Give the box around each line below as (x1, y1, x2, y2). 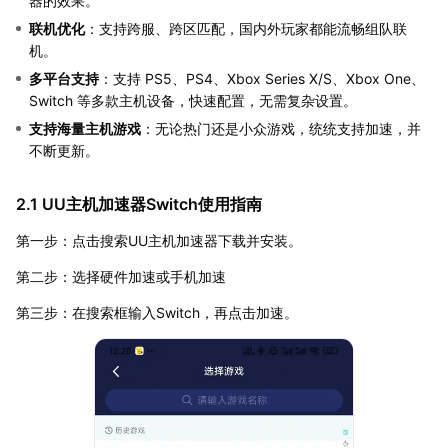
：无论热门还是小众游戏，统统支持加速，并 (141, 119, 421, 137)
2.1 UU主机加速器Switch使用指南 (16, 193, 262, 214)
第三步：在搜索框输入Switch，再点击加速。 (16, 303, 298, 321)
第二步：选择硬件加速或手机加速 (16, 267, 226, 285)
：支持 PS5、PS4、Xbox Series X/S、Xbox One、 (99, 69, 425, 87)
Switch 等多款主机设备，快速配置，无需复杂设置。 (29, 91, 357, 109)
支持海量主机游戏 (29, 119, 141, 137)
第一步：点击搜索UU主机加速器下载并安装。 (16, 231, 302, 249)
